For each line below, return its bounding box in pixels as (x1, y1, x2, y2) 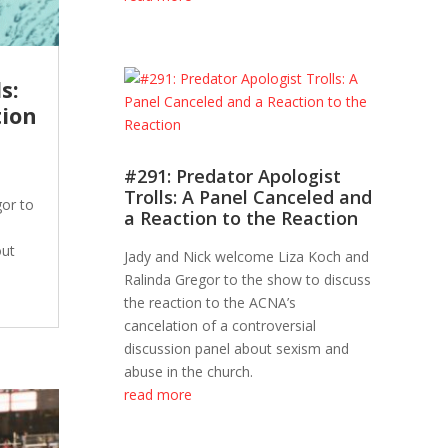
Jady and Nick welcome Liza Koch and (124, 247, 370, 267)
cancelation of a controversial (124, 316, 317, 336)
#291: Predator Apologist (124, 164, 342, 189)
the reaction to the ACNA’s (124, 293, 297, 313)
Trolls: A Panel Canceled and (124, 185, 373, 210)
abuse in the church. (124, 362, 254, 382)
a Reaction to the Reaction (124, 206, 359, 231)
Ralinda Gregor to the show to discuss (124, 270, 372, 290)
